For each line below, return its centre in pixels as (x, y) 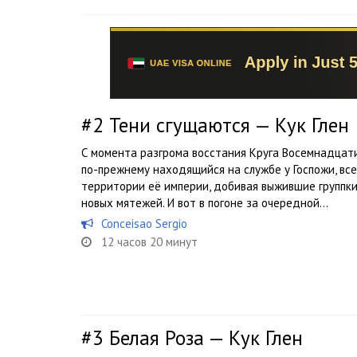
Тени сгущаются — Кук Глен (229, 125)
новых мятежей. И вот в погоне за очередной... (205, 203)
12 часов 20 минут (149, 242)
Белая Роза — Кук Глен (206, 338)
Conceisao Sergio (144, 224)
